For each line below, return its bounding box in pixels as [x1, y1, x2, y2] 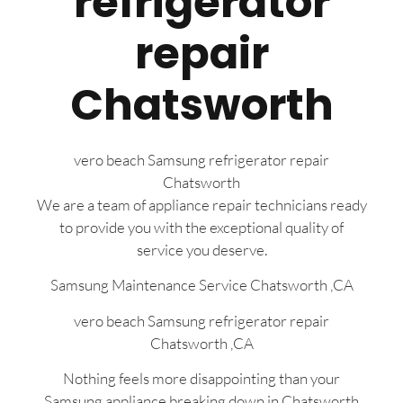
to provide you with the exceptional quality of [59, 218, 344, 237]
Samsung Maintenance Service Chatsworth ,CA [49, 275, 354, 295]
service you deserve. [136, 240, 267, 260]
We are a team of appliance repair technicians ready [36, 195, 367, 215]
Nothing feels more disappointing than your [63, 369, 340, 389]
